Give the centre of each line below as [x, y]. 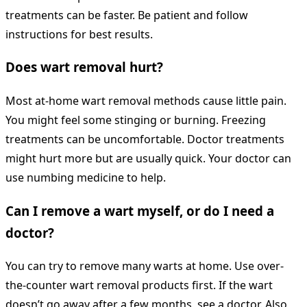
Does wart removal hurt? [84, 67]
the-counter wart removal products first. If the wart [139, 285]
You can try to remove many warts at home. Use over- [145, 266]
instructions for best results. [79, 34]
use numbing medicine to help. [86, 177]
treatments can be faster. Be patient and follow [127, 15]
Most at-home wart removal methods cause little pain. [146, 101]
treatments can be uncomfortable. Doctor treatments [145, 139]
